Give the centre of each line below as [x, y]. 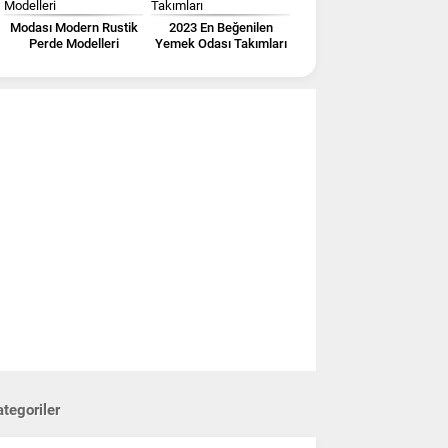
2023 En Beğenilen [220, 27]
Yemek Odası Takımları [220, 43]
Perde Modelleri [73, 43]
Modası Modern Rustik [73, 27]
